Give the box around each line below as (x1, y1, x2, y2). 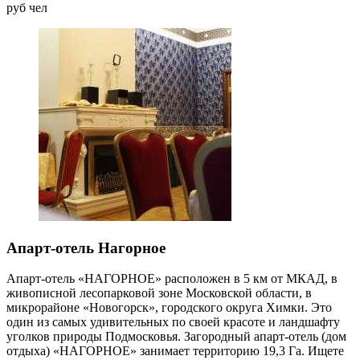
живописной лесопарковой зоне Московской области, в (6, 286, 312, 301)
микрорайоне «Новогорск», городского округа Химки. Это (6, 301, 332, 315)
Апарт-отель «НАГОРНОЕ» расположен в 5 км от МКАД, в (6, 272, 337, 286)
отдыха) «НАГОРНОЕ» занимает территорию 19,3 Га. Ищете (6, 344, 344, 358)
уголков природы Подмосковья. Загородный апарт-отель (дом (6, 329, 346, 344)
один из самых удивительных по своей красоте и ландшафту (6, 315, 340, 329)
